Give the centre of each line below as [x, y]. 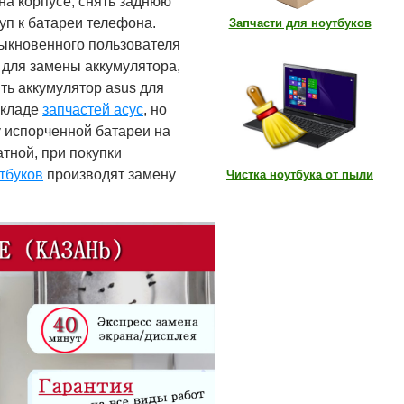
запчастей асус [93, 110]
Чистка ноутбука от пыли [300, 174]
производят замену [110, 174]
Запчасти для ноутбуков [300, 23]
